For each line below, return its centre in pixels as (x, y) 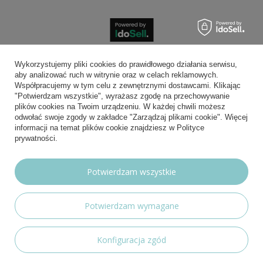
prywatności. (36, 138)
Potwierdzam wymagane (131, 205)
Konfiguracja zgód (131, 240)
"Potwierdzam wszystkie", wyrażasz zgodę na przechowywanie (122, 96)
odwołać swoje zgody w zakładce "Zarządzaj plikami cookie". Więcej (131, 117)
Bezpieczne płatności (131, 60)
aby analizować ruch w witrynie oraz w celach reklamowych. (117, 75)
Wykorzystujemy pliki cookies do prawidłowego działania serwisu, (126, 64)
